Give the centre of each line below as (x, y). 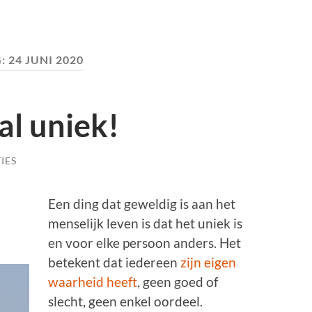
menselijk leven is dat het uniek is (146, 224)
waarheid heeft (93, 282)
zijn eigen (209, 263)
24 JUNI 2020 (46, 60)
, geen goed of (178, 282)
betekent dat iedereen (115, 263)
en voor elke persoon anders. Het (145, 243)
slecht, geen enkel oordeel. (126, 302)
